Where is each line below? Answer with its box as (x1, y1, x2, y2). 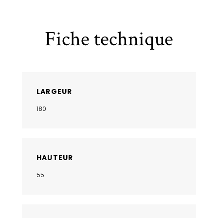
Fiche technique (45, 25, 173, 53)
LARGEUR (36, 86, 73, 96)
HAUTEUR (36, 152, 73, 163)
